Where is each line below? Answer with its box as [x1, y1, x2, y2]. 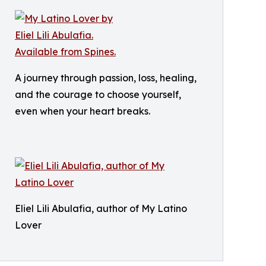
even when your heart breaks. [15, 105, 150, 117]
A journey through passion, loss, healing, [15, 72, 197, 84]
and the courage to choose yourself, [15, 88, 181, 100]
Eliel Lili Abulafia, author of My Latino [15, 202, 187, 214]
